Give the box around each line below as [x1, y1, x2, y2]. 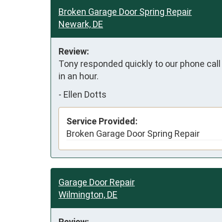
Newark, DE [58, 18, 103, 29]
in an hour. [58, 70, 99, 81]
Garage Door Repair [58, 176, 135, 187]
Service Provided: [66, 115, 138, 126]
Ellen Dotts [63, 89, 107, 100]
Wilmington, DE [58, 189, 117, 200]
